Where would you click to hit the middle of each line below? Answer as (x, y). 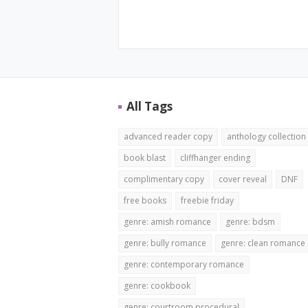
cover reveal (243, 179)
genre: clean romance (263, 243)
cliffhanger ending (215, 158)
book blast (145, 158)
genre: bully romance (165, 243)
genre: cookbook (157, 286)
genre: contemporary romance (184, 264)
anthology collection (266, 136)
